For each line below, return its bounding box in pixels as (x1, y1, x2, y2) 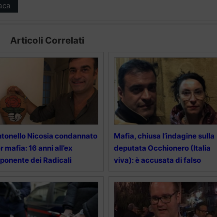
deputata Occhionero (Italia (113, 143, 211, 153)
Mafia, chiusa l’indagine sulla (113, 131, 215, 141)
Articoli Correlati (10, 35, 84, 46)
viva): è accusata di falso (113, 155, 201, 165)
